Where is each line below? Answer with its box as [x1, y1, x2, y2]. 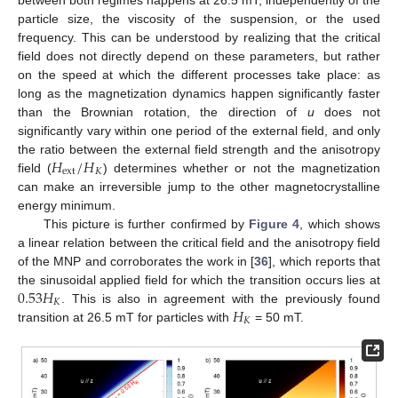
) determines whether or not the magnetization [102, 160, 381, 175]
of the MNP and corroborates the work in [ [18, 253, 255, 268]
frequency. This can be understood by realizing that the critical [18, 29, 380, 44]
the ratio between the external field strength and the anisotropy [18, 141, 380, 156]
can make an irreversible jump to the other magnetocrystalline [18, 179, 380, 194]
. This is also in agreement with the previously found [61, 291, 380, 306]
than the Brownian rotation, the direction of [18, 104, 307, 119]
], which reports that [268, 253, 381, 268]
